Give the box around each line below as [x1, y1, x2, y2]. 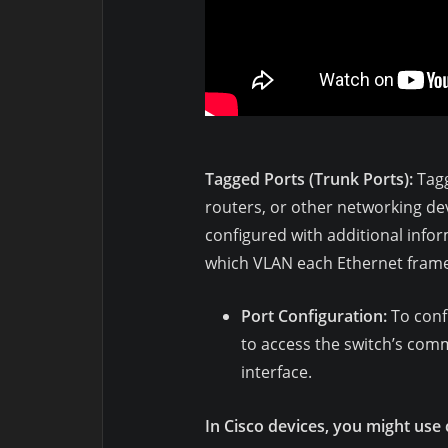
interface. [241, 361, 312, 384]
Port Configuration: [241, 305, 387, 328]
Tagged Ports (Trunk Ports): [205, 168, 413, 191]
